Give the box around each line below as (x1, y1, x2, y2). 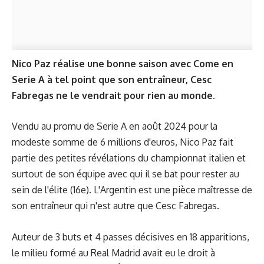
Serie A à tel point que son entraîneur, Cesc (12, 73, 212, 85)
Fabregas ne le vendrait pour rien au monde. (12, 89, 215, 101)
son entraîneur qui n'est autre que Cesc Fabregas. (12, 200, 219, 212)
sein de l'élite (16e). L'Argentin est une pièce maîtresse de (12, 184, 252, 196)
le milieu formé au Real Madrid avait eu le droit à (12, 246, 215, 259)
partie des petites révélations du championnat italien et (12, 152, 246, 164)
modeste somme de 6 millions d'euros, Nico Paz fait (12, 136, 233, 148)
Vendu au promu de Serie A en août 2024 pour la (12, 120, 217, 133)
